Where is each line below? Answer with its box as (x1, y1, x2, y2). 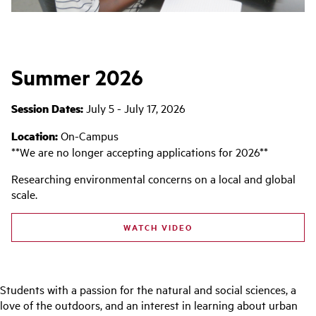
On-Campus (61, 127, 119, 143)
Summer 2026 (11, 62, 143, 91)
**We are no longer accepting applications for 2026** (11, 143, 268, 159)
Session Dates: (11, 99, 86, 116)
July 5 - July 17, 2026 (86, 99, 186, 116)
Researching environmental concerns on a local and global (11, 170, 296, 186)
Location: (11, 127, 61, 144)
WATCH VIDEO (123, 221, 193, 233)
